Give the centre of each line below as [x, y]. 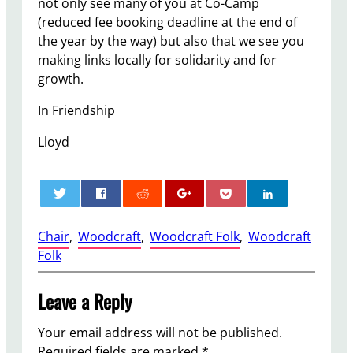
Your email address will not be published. [160, 333]
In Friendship [76, 111]
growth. [61, 79]
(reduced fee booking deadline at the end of [167, 22]
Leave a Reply [85, 301]
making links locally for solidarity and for [157, 60]
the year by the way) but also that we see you [171, 41]
